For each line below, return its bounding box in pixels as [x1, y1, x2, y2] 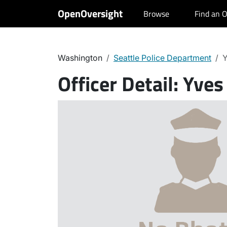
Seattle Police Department [113, 53, 211, 63]
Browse [143, 8, 169, 20]
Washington [58, 53, 102, 63]
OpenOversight [58, 6, 123, 21]
